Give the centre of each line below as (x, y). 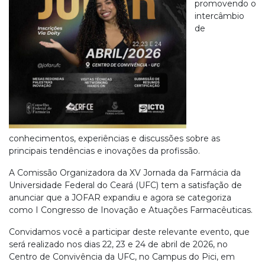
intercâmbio (219, 16)
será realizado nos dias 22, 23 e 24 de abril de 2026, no (118, 244)
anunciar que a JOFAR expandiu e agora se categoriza (120, 198)
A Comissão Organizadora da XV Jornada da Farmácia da (125, 173)
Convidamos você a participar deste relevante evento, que (129, 232)
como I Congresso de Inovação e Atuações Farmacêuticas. (131, 210)
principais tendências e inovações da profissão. (104, 151)
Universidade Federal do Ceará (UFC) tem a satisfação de (125, 185)
